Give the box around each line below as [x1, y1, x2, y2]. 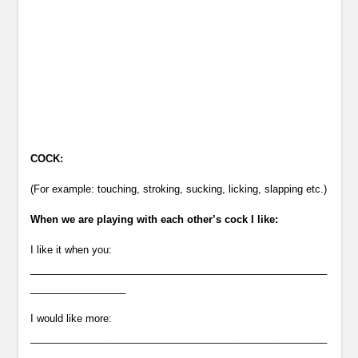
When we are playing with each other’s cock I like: [30, 213, 279, 225]
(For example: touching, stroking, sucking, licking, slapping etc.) [30, 183, 328, 195]
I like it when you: [30, 244, 113, 256]
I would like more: [30, 312, 113, 324]
